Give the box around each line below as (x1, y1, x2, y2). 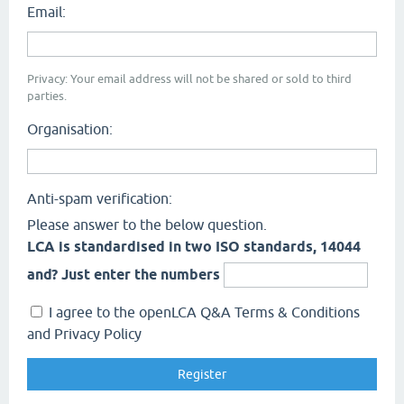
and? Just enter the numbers (27, 266, 220, 283)
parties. (27, 89, 67, 103)
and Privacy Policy (27, 326, 142, 342)
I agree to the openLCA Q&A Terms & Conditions (45, 304, 360, 320)
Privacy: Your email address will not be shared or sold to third (27, 72, 352, 86)
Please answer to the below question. (27, 216, 267, 233)
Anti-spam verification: (27, 190, 172, 207)
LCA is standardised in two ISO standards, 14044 (27, 238, 361, 255)
